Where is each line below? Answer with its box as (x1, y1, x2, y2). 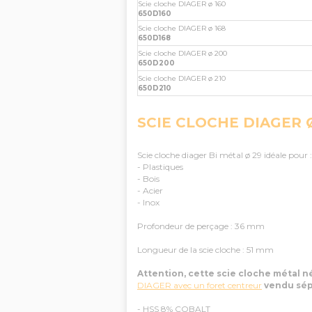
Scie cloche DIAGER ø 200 (138, 49, 227, 58)
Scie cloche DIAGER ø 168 (138, 24, 226, 33)
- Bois (137, 173, 159, 184)
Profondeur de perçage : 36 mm (137, 221, 265, 231)
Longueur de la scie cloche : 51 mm (137, 244, 274, 255)
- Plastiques (137, 162, 183, 172)
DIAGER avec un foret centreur (137, 280, 262, 290)
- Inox (137, 197, 159, 208)
